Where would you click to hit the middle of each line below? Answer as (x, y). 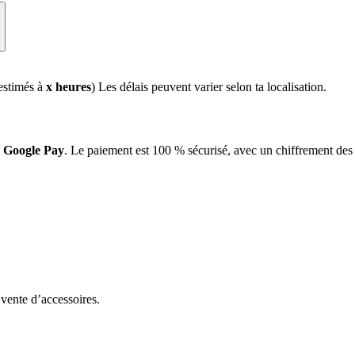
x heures (69, 86)
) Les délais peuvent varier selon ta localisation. (209, 86)
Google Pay (34, 150)
